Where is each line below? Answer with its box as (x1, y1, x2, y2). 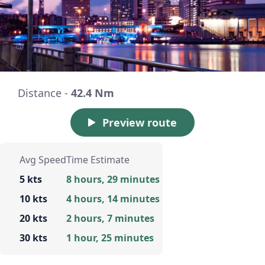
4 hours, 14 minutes (66, 192, 160, 206)
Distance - (18, 86, 71, 101)
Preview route (102, 115, 177, 130)
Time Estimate (66, 153, 130, 167)
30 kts (20, 231, 47, 245)
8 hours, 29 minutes (66, 173, 160, 186)
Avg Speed (20, 153, 66, 167)
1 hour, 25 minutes (66, 231, 154, 245)
